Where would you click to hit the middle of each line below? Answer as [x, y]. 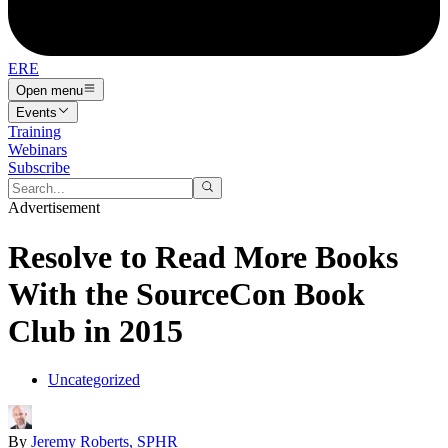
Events [36, 112]
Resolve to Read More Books [203, 256]
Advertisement [54, 208]
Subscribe [39, 167]
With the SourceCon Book [186, 293]
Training [34, 131]
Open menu [49, 90]
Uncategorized [94, 380]
